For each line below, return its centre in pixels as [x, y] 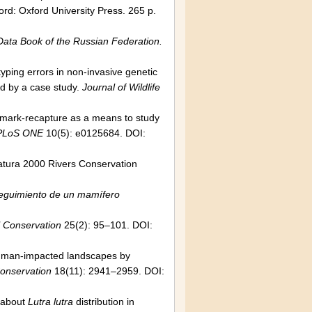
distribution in [104, 302]
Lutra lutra [50, 302]
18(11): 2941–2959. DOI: [108, 271]
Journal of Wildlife [121, 87]
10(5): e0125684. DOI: [94, 133]
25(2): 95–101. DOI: [107, 225]
